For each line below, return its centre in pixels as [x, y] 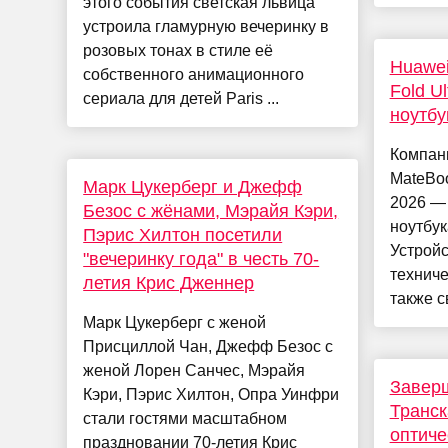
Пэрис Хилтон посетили [183, 235]
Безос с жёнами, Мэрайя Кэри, [211, 211]
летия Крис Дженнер [169, 283]
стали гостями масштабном [185, 419]
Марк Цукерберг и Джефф [193, 187]
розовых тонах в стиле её [178, 51]
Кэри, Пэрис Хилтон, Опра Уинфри [211, 395]
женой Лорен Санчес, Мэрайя [194, 371]
